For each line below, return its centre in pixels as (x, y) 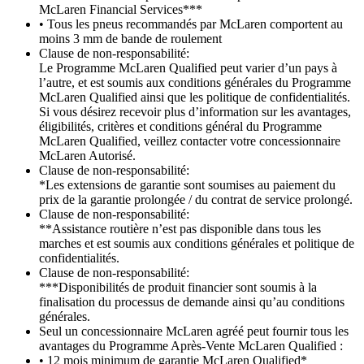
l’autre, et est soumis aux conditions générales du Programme (195, 83)
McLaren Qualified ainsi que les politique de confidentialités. (195, 97)
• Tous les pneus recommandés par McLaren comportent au (191, 24)
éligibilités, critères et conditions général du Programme (180, 127)
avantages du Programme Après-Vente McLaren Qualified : (191, 346)
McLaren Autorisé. (87, 156)
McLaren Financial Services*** (121, 10)
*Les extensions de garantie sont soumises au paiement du (187, 185)
